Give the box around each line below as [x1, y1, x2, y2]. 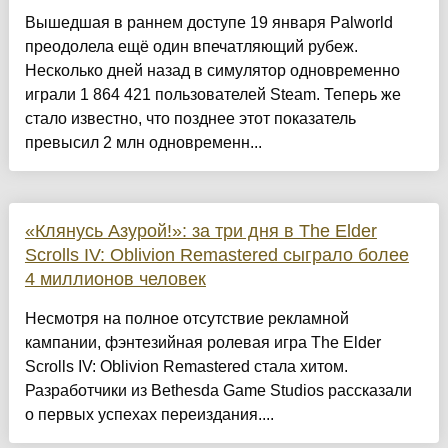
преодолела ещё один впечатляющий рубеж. [24, 38, 358, 56]
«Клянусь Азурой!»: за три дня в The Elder [24, 221, 377, 242]
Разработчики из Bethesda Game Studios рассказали [24, 382, 412, 400]
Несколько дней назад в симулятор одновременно [24, 62, 400, 80]
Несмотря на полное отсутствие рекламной [24, 310, 349, 328]
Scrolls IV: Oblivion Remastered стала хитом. [24, 358, 348, 376]
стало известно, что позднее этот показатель [24, 110, 356, 128]
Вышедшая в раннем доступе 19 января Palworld [24, 14, 393, 32]
